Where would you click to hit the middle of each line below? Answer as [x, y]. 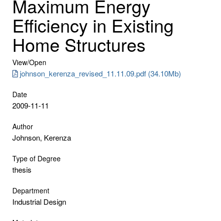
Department [31, 190]
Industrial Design [39, 201]
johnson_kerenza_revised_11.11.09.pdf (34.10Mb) [100, 73]
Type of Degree [37, 158]
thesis [22, 169]
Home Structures [79, 44]
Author [23, 126]
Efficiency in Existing [93, 25]
